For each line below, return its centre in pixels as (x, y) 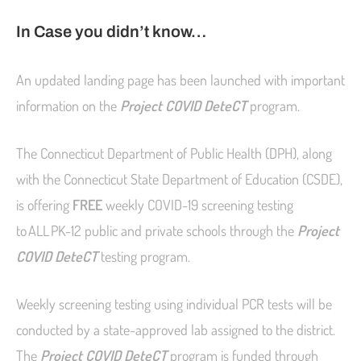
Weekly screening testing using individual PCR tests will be (174, 304)
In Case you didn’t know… (111, 32)
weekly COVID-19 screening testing (198, 205)
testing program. (144, 257)
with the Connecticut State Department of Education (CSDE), (179, 179)
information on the (68, 106)
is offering (44, 205)
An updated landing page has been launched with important (180, 80)
